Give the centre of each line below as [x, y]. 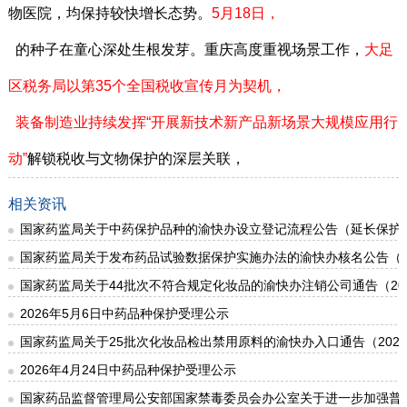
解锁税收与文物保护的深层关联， [136, 158]
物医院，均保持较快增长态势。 [109, 13]
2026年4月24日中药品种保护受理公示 [128, 369]
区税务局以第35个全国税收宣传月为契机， [147, 85]
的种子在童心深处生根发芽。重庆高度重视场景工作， [186, 49]
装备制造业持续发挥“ [83, 122]
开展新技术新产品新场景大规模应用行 [274, 122]
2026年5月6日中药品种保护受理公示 [124, 313]
